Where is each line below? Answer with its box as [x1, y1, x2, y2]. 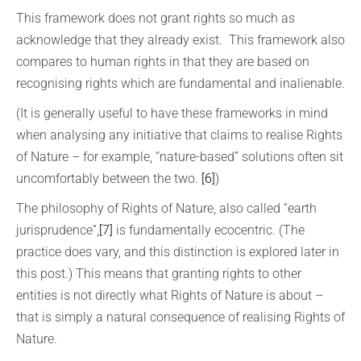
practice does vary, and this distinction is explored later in [16, 244, 339, 259]
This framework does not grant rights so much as [16, 10, 295, 26]
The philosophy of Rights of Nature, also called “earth [16, 201, 317, 216]
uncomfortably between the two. [16, 171, 201, 186]
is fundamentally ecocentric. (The [113, 222, 305, 238]
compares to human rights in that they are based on [16, 54, 309, 69]
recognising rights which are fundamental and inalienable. [16, 76, 345, 91]
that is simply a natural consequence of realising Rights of [16, 309, 345, 325]
